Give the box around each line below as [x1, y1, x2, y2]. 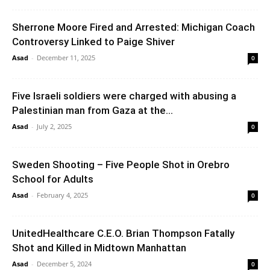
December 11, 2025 [37, 52, 95, 62]
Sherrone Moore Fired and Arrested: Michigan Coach [12, 20, 255, 33]
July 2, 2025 [37, 121, 72, 131]
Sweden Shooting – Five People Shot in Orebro [12, 158, 230, 171]
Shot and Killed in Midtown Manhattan [12, 241, 186, 254]
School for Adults [12, 172, 93, 185]
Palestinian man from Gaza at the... [12, 104, 173, 116]
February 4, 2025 [37, 190, 88, 199]
